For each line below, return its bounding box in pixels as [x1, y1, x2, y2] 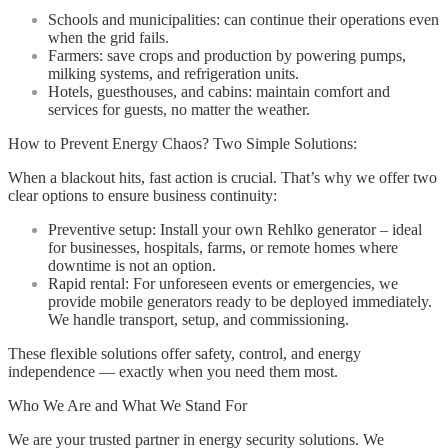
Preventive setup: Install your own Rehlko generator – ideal [48, 220, 422, 238]
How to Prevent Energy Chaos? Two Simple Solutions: [8, 134, 357, 152]
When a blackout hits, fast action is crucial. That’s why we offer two [8, 168, 437, 186]
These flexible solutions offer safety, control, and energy [8, 344, 361, 362]
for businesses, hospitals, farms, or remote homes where [48, 238, 398, 256]
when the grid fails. [48, 28, 169, 46]
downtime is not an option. [48, 256, 216, 274]
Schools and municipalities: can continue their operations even [48, 10, 439, 28]
